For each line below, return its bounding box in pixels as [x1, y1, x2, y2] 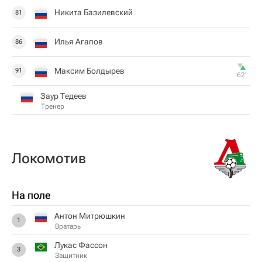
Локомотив [12, 150, 86, 167]
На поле [12, 189, 51, 201]
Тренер [41, 102, 64, 111]
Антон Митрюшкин [54, 211, 125, 220]
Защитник [55, 251, 87, 260]
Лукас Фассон [54, 240, 108, 250]
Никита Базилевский [54, 8, 133, 17]
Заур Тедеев [40, 91, 87, 101]
